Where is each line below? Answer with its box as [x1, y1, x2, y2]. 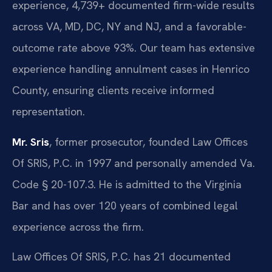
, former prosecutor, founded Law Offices [49, 134, 248, 149]
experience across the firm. [12, 219, 144, 234]
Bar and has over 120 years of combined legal [12, 198, 238, 212]
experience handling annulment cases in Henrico [12, 62, 250, 76]
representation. [12, 104, 85, 119]
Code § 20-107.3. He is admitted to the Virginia [12, 177, 242, 191]
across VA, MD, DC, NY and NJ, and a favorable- [12, 19, 246, 34]
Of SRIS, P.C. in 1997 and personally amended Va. [12, 155, 255, 170]
